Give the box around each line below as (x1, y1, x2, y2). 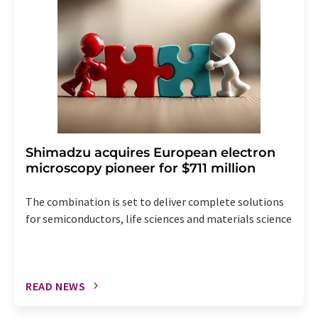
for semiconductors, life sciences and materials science (26, 211, 292, 226)
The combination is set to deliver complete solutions (26, 194, 284, 209)
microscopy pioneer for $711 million (26, 160, 256, 176)
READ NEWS (26, 278, 86, 293)
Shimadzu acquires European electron (26, 144, 275, 160)
